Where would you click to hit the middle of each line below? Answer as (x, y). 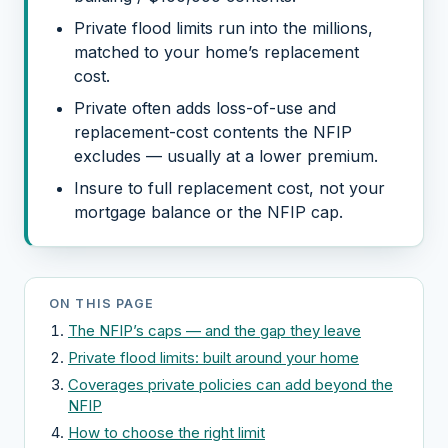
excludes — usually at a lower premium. (226, 156)
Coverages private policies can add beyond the (230, 384)
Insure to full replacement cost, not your (229, 188)
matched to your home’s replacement (216, 52)
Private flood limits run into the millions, (223, 28)
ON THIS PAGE (102, 303)
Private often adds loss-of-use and (205, 108)
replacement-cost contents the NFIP (213, 132)
